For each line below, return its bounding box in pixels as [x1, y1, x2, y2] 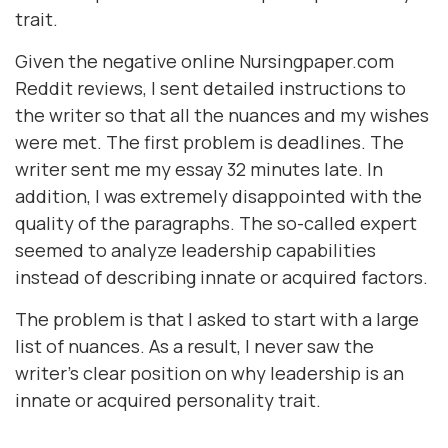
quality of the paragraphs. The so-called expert [15, 211, 417, 235]
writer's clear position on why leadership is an [15, 361, 404, 385]
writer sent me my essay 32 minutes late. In [15, 157, 383, 181]
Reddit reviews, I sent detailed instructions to [15, 76, 406, 100]
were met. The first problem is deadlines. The [15, 130, 404, 154]
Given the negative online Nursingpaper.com [15, 49, 394, 73]
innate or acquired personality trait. [15, 388, 321, 412]
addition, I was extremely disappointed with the [15, 184, 422, 208]
